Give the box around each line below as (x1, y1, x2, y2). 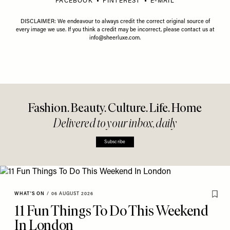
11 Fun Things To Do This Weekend (14, 201, 208, 219)
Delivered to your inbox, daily (53, 115, 177, 130)
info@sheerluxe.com (89, 35, 140, 41)
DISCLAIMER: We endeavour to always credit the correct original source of (20, 18, 210, 25)
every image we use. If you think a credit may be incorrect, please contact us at (15, 27, 215, 33)
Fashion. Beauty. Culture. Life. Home (28, 100, 202, 115)
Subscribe (104, 139, 126, 144)
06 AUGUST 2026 (51, 191, 93, 196)
